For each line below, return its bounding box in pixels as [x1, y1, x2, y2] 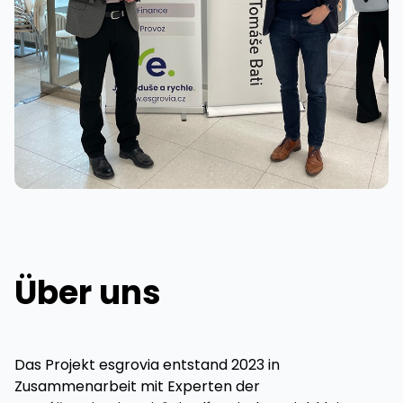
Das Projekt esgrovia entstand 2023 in [14, 354, 280, 376]
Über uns [14, 270, 161, 317]
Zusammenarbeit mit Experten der [14, 376, 260, 398]
